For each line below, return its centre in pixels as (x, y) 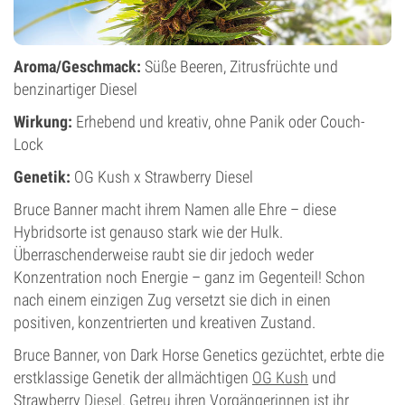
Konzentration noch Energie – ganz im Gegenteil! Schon (189, 277)
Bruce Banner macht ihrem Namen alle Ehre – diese (175, 209)
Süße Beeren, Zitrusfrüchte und (240, 66)
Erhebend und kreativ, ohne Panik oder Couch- (219, 122)
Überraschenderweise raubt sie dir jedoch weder (164, 254)
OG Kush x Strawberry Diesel (162, 177)
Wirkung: (43, 122)
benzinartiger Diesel (75, 89)
